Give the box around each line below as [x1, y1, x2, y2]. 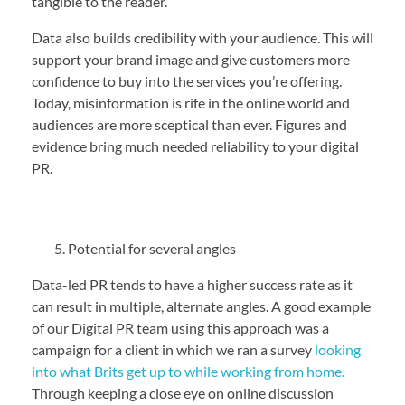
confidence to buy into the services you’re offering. [32, 72, 342, 90]
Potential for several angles [68, 240, 239, 258]
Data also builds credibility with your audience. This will [32, 29, 373, 47]
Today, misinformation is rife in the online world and [32, 94, 350, 112]
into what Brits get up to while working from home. [32, 363, 344, 381]
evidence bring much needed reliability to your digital [32, 137, 359, 155]
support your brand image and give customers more [32, 51, 350, 69]
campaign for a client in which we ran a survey [32, 341, 315, 359]
